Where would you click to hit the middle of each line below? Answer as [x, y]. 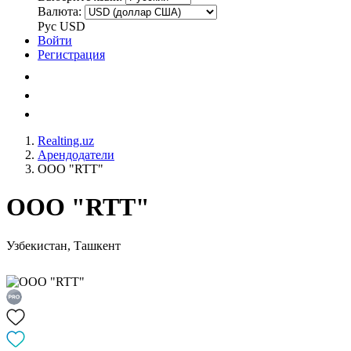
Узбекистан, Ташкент [63, 245]
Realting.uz [66, 141]
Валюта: [60, 11]
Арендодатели [76, 155]
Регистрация [71, 54]
